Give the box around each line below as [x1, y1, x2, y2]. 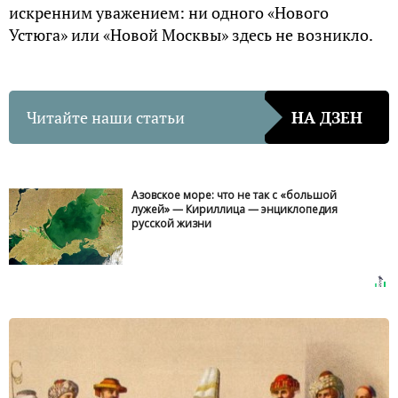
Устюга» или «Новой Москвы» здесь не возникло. [9, 24, 373, 46]
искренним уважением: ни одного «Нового [9, 2, 329, 24]
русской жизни [131, 216, 212, 232]
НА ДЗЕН [291, 106, 362, 128]
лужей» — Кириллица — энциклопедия [131, 202, 338, 218]
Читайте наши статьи [27, 106, 185, 128]
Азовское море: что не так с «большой [131, 187, 338, 203]
